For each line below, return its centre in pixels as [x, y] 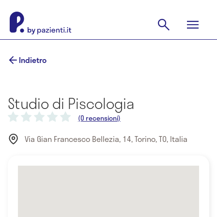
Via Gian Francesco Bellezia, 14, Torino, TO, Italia [106, 139]
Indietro [33, 60]
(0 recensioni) [99, 118]
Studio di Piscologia [71, 103]
